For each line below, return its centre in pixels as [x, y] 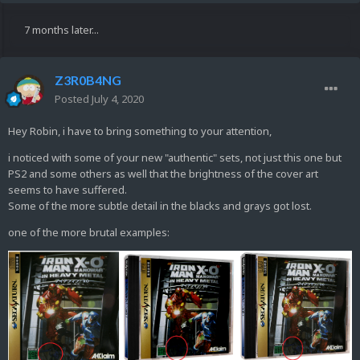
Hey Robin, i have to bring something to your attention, [142, 131]
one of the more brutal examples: [89, 233]
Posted [73, 99]
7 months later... [61, 30]
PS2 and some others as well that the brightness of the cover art [163, 174]
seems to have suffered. [70, 190]
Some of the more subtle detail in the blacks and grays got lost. [160, 206]
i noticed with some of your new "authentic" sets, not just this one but [175, 158]
